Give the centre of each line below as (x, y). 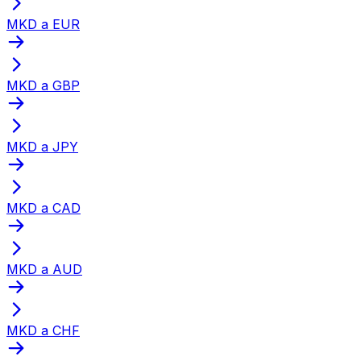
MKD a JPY (42, 146)
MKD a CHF (43, 330)
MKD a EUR (43, 24)
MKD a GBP (43, 85)
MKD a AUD (44, 269)
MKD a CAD (44, 207)
